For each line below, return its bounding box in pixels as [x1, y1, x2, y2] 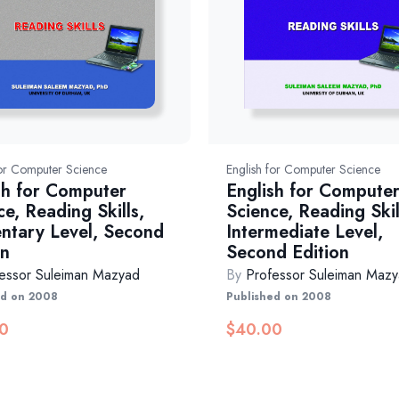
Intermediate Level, [225, 219, 383, 246]
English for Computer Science [225, 160, 380, 179]
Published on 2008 [225, 289, 331, 305]
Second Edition [225, 240, 349, 266]
